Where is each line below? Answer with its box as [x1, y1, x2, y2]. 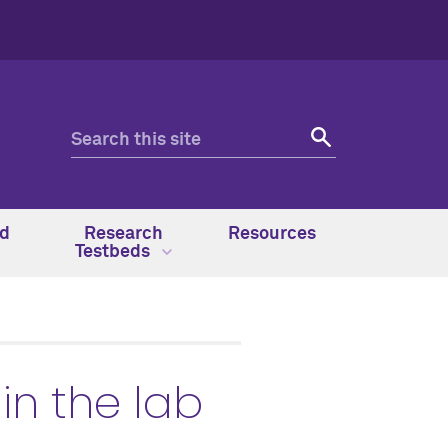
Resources [228, 225, 316, 243]
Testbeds [74, 243, 154, 261]
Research [83, 225, 163, 243]
